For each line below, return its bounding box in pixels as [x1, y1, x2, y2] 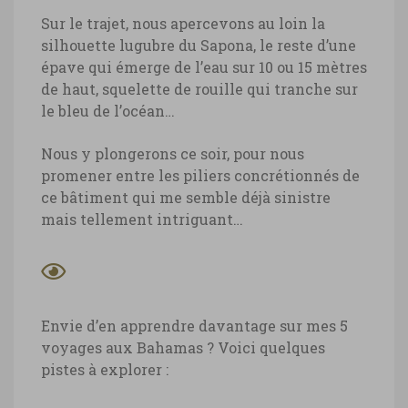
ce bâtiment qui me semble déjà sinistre [41, 187, 331, 207]
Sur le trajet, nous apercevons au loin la [41, 13, 325, 33]
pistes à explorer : [41, 359, 168, 379]
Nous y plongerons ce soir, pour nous [41, 143, 304, 163]
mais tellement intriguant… [41, 209, 243, 229]
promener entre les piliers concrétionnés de [41, 165, 360, 185]
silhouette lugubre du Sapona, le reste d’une [41, 35, 356, 55]
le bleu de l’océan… [41, 100, 175, 120]
